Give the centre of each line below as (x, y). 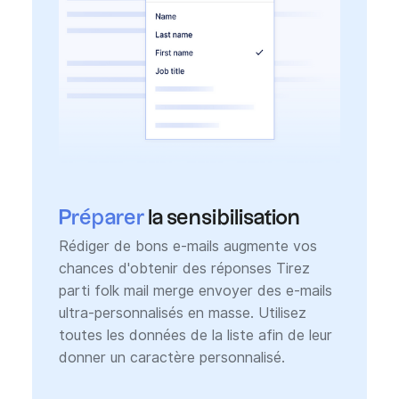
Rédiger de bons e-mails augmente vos (187, 246)
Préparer (101, 219)
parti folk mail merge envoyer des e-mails (195, 290)
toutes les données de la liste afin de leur (195, 335)
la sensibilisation (222, 219)
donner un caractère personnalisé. (171, 357)
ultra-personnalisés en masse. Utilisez (182, 313)
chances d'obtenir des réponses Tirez (184, 268)
